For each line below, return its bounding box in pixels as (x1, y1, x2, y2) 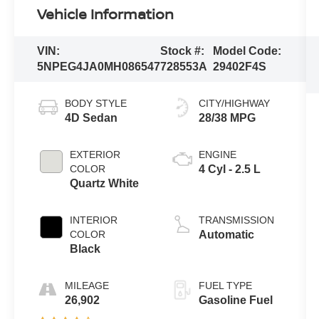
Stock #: (160, 45, 205, 58)
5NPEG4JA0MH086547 (37, 61, 161, 73)
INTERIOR (70, 214, 118, 226)
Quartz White (70, 177, 140, 190)
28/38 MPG (198, 112, 256, 125)
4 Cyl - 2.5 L (198, 163, 261, 176)
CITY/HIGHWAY (198, 98, 270, 110)
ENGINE (198, 149, 236, 161)
